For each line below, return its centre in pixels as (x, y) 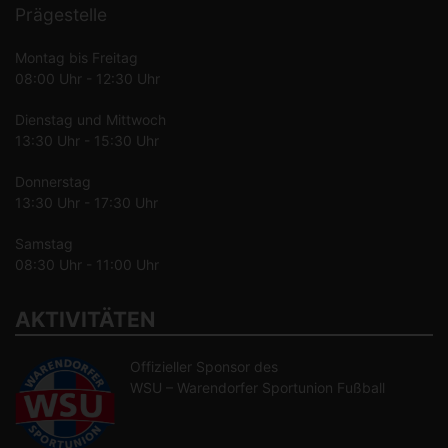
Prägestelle (61, 14)
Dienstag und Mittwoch (90, 119)
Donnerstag (53, 181)
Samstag (44, 243)
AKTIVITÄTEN (85, 319)
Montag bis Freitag (76, 57)
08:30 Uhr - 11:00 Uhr (87, 264)
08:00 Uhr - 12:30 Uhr (87, 78)
